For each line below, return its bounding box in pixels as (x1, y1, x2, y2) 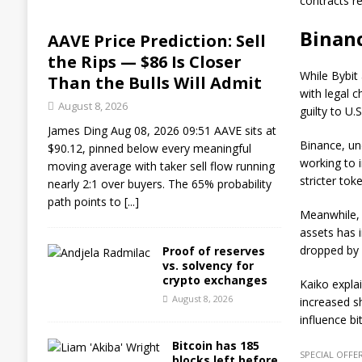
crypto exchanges (162, 272, 267, 288)
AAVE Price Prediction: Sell (47, 30, 266, 52)
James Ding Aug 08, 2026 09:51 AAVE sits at (47, 123, 276, 138)
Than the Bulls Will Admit (47, 72, 262, 94)
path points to (47, 194, 124, 209)
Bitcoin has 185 (171, 338, 259, 353)
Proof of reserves (162, 243, 265, 259)
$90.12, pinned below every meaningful (47, 141, 251, 156)
